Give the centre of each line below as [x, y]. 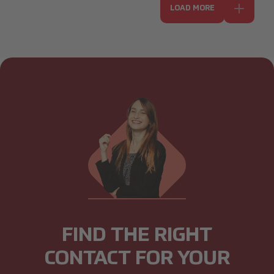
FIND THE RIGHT [137, 235]
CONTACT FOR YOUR [137, 258]
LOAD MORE [192, 9]
